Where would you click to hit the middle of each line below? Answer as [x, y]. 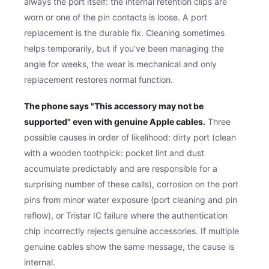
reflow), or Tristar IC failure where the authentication [126, 215]
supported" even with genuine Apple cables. [115, 121]
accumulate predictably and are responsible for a [121, 168]
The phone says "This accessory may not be [114, 106]
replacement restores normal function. [98, 79]
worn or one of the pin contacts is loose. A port [116, 17]
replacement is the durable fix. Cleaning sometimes [124, 32]
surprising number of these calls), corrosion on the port [131, 184]
